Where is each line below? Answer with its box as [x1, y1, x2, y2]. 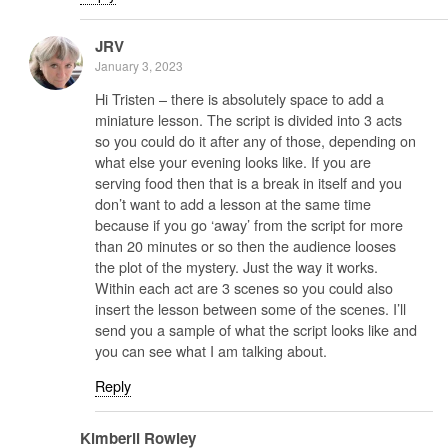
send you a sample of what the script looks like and [95, 318, 417, 340]
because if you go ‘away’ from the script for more [95, 213, 403, 235]
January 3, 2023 [95, 56, 183, 74]
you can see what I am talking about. [95, 339, 327, 361]
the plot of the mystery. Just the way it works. [95, 255, 378, 277]
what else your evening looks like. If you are [95, 150, 371, 172]
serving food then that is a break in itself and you [95, 171, 402, 193]
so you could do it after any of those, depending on [95, 129, 416, 151]
